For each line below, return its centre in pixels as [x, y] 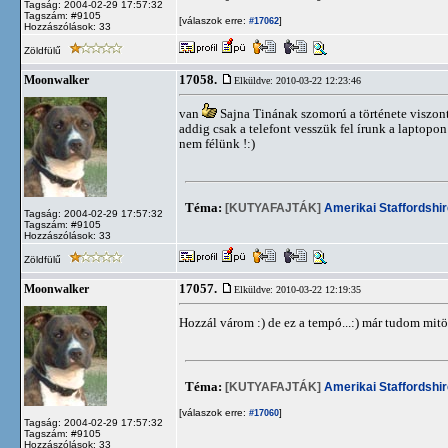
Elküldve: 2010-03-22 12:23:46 [297, 80]
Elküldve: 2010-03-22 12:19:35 [297, 289]
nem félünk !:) [217, 143]
